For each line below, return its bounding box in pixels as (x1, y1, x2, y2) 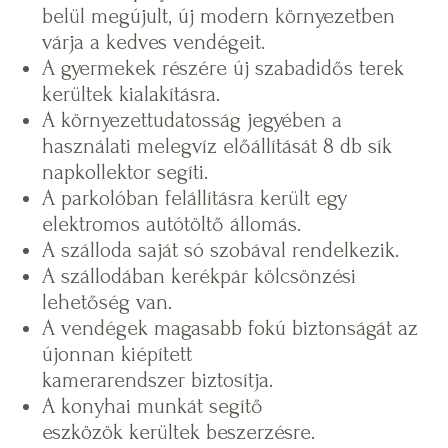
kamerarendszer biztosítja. (42, 367, 274, 392)
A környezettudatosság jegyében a (42, 107, 343, 132)
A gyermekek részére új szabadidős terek (42, 55, 405, 80)
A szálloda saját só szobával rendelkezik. (42, 237, 400, 262)
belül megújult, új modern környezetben (42, 3, 396, 28)
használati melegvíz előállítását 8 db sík (42, 133, 393, 158)
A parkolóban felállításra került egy (42, 185, 348, 210)
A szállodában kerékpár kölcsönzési (42, 263, 357, 288)
